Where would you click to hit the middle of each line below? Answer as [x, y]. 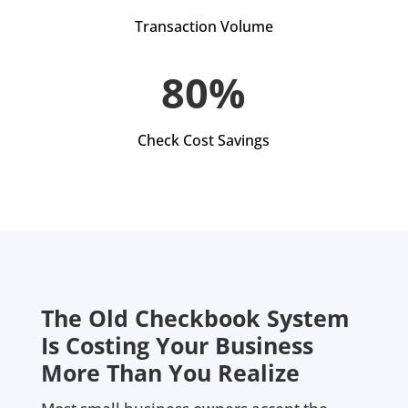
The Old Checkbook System [195, 317]
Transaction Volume [204, 26]
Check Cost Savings [204, 140]
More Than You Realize [170, 372]
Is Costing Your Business [177, 345]
